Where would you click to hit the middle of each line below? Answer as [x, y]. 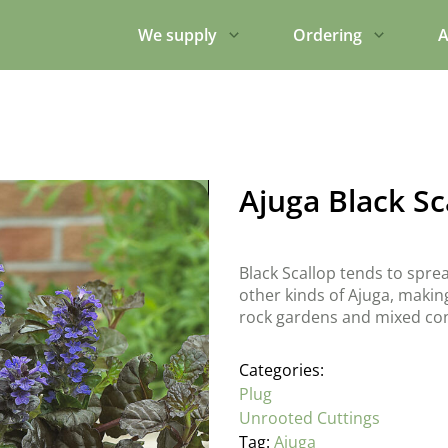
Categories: [281, 370]
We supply [177, 35]
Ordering [327, 35]
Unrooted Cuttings [309, 418]
